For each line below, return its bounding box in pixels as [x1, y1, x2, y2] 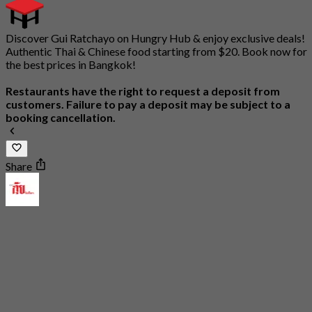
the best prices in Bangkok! [6, 58, 136, 72]
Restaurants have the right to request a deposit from [6, 84, 280, 98]
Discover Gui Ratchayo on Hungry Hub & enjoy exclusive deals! [6, 31, 305, 45]
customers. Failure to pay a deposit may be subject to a [6, 97, 290, 111]
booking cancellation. [6, 111, 116, 125]
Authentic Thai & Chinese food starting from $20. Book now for [6, 45, 307, 58]
